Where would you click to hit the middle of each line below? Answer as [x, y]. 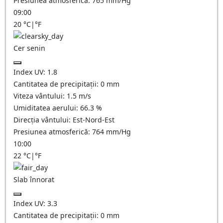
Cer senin [29, 48]
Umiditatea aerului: [47, 108]
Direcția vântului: [43, 120]
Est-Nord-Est [94, 120]
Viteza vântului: [40, 96]
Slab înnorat [34, 179]
